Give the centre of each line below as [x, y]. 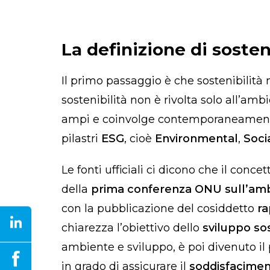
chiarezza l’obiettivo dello [132, 228]
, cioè [140, 138]
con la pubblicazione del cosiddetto [159, 208]
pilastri [81, 138]
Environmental [196, 138]
